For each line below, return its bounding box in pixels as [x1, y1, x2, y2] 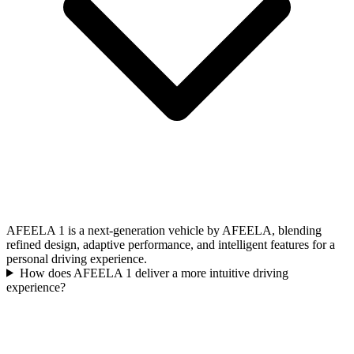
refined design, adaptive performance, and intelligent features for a [6, 237, 335, 251]
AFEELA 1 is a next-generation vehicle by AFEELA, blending [6, 223, 322, 237]
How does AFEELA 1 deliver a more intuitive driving [19, 265, 288, 280]
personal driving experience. [6, 251, 147, 265]
